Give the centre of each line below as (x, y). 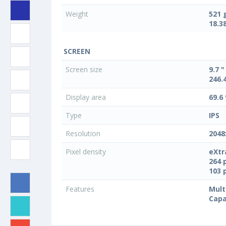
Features (81, 189)
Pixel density (87, 152)
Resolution (84, 134)
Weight (78, 14)
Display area (87, 97)
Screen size (85, 70)
